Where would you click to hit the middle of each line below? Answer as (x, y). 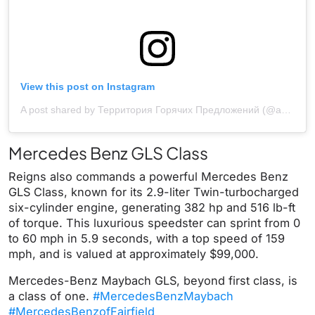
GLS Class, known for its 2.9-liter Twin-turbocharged (154, 192)
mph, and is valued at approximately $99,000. (134, 253)
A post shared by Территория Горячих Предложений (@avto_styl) (286, 109)
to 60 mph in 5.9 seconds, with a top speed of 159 (147, 238)
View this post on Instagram (88, 86)
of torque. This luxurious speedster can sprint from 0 (154, 223)
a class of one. (51, 296)
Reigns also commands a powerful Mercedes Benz (148, 176)
